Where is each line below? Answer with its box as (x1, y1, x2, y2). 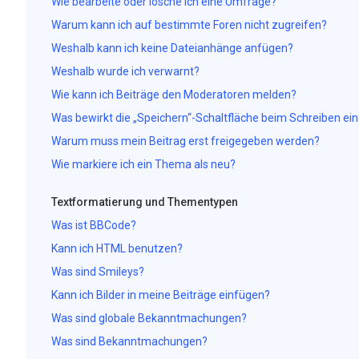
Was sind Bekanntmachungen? (50, 335, 208, 348)
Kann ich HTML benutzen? (50, 242, 183, 255)
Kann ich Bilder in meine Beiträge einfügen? (50, 288, 270, 301)
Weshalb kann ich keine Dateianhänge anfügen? (50, 42, 293, 54)
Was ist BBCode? (50, 219, 136, 232)
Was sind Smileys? (50, 265, 144, 278)
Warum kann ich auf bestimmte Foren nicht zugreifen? (50, 18, 327, 31)
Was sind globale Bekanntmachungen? (50, 312, 247, 325)
